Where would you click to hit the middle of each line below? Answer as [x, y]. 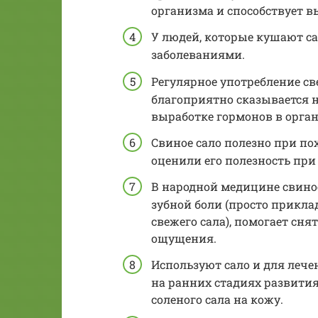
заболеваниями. [198, 55]
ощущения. [184, 238]
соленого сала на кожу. [217, 300]
